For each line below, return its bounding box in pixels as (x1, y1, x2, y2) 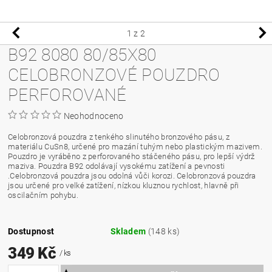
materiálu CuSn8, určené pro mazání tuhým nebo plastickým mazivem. (8, 141, 262, 151)
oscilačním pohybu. (8, 190, 78, 200)
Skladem (110, 226, 148, 236)
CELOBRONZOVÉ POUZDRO (8, 64, 220, 85)
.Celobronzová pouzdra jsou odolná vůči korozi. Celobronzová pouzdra (8, 171, 256, 180)
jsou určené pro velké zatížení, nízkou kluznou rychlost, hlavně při (8, 180, 239, 190)
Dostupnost (8, 226, 55, 236)
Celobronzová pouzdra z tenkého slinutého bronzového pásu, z (8, 132, 229, 141)
